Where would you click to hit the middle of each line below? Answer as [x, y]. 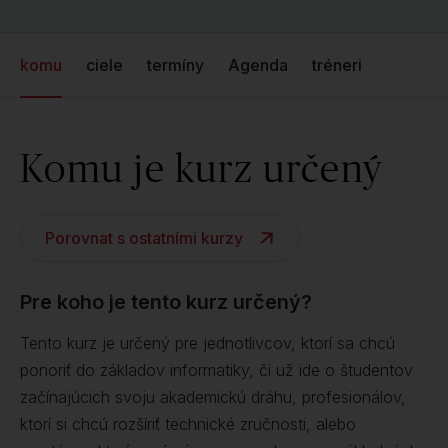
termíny [175, 65]
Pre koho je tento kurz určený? [166, 302]
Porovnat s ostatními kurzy [144, 238]
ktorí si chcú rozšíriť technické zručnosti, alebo [188, 424]
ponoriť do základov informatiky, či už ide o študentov [216, 370]
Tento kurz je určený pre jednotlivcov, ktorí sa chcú [207, 343]
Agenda [258, 65]
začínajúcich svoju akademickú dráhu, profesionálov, [213, 397]
